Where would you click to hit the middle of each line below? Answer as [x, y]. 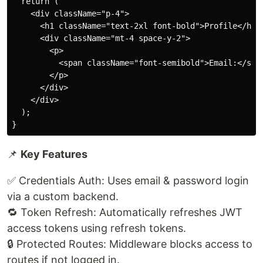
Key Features [54, 154]
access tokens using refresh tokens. [97, 228]
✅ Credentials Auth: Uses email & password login [128, 180]
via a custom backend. [63, 196]
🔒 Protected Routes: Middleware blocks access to [130, 244]
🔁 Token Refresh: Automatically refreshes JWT [125, 212]
